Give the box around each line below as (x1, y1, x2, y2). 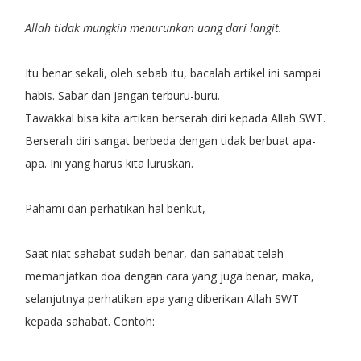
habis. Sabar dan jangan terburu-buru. (24, 87, 220, 103)
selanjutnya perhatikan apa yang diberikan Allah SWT (24, 290, 299, 306)
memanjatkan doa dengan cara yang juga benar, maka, (24, 268, 314, 284)
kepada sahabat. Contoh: (24, 313, 155, 329)
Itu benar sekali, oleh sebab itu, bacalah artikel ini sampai (24, 64, 321, 81)
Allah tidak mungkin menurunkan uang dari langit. (24, 19, 282, 35)
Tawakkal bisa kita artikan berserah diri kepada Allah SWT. (24, 110, 326, 126)
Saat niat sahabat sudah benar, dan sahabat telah (24, 245, 284, 261)
